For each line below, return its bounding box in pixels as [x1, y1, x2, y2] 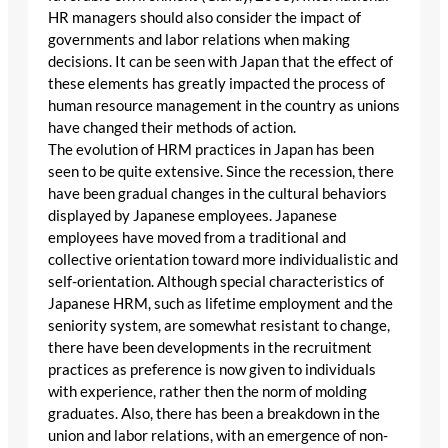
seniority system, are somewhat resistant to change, [48, 316, 390, 334]
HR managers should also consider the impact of [48, 8, 361, 26]
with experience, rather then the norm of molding [48, 382, 367, 400]
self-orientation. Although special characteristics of [48, 272, 384, 290]
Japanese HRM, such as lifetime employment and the [48, 294, 393, 312]
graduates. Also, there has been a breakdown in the [48, 404, 380, 422]
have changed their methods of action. [48, 118, 296, 136]
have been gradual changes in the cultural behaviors [48, 184, 387, 202]
